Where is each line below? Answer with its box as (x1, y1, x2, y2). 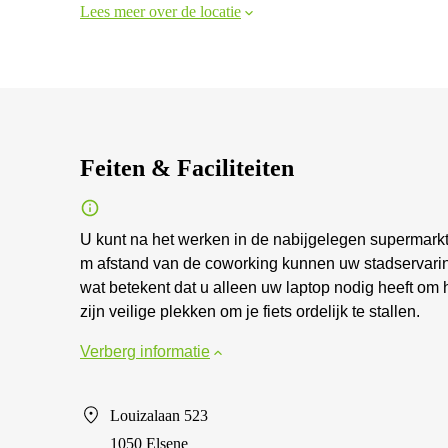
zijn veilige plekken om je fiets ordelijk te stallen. (80, 303, 420, 320)
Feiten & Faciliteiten (80, 155, 294, 181)
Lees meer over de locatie (80, 3, 241, 20)
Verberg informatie (80, 343, 210, 360)
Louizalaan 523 (110, 407, 208, 424)
